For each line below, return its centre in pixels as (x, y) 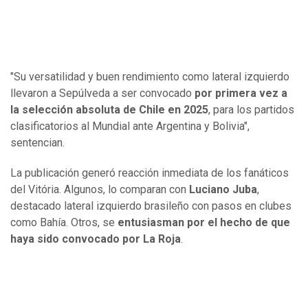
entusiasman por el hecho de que (204, 222)
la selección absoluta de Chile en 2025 (109, 109)
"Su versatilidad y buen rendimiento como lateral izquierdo (150, 76)
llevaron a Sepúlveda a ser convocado (102, 93)
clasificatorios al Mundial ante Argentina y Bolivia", (130, 126)
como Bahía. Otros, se (64, 222)
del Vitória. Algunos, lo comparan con (100, 189)
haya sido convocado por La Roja (96, 239)
